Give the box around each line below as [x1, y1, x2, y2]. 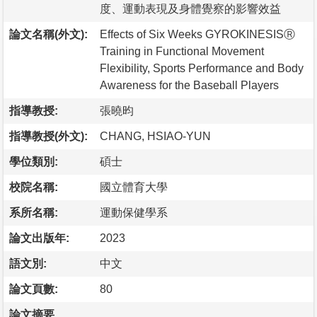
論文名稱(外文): [9, 28, 88, 40]
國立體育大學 [100, 180, 168, 193]
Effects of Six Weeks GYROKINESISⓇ [100, 28, 295, 40]
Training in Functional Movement [100, 45, 264, 57]
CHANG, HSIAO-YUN [100, 129, 211, 142]
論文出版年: [9, 231, 69, 244]
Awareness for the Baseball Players [100, 79, 279, 91]
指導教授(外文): [9, 129, 88, 142]
